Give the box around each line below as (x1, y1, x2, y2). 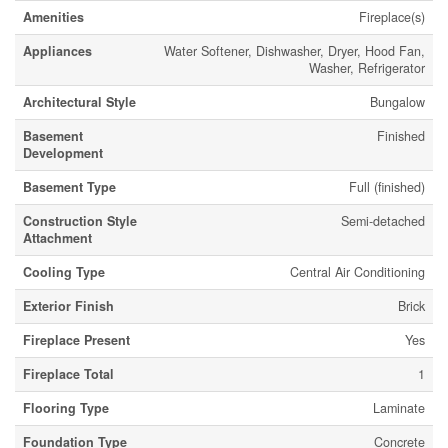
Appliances (23, 41, 92, 60)
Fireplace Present (23, 330, 130, 349)
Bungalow (370, 92, 425, 111)
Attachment (23, 228, 92, 247)
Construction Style (23, 211, 137, 230)
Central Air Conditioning (290, 262, 425, 281)
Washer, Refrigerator (309, 58, 425, 77)
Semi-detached (341, 211, 425, 230)
